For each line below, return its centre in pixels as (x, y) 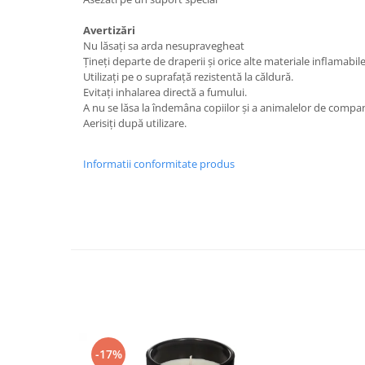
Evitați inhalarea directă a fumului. (165, 92)
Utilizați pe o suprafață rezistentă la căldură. (188, 77)
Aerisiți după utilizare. (135, 123)
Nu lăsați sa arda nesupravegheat (164, 46)
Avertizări (109, 31)
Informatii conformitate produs (159, 164)
